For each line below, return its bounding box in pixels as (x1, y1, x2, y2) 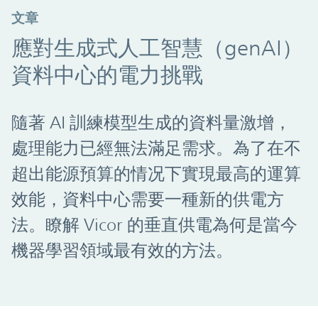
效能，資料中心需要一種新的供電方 (11, 189, 284, 209)
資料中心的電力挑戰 (11, 62, 203, 87)
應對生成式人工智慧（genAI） (11, 35, 303, 60)
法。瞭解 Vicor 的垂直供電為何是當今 (11, 214, 297, 235)
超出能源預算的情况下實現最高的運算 (11, 163, 301, 184)
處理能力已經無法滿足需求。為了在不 (11, 138, 301, 158)
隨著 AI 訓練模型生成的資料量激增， (11, 112, 291, 133)
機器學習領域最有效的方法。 (11, 240, 233, 261)
